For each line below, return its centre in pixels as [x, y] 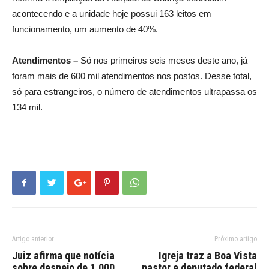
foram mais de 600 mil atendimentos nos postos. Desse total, [132, 76]
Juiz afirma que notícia [63, 256]
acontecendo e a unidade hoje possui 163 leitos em [112, 14]
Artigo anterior [33, 239]
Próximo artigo [236, 239]
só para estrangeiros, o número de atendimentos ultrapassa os [134, 92]
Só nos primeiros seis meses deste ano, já [163, 61]
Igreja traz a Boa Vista [208, 256]
